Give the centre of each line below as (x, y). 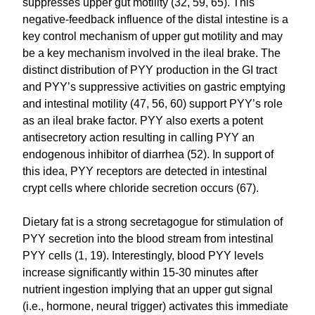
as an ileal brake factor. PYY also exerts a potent (143, 120)
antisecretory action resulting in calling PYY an (139, 137)
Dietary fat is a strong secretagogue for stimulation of (153, 221)
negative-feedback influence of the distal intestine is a (156, 19)
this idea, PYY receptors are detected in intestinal (145, 171)
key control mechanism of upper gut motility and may (153, 36)
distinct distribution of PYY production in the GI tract (150, 70)
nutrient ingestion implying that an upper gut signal (148, 289)
